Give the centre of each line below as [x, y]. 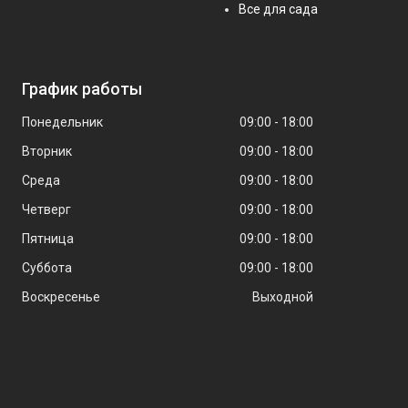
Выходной [282, 296]
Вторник [46, 151]
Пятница [47, 238]
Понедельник [62, 122]
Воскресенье [61, 296]
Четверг [46, 209]
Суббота [46, 267]
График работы [82, 88]
